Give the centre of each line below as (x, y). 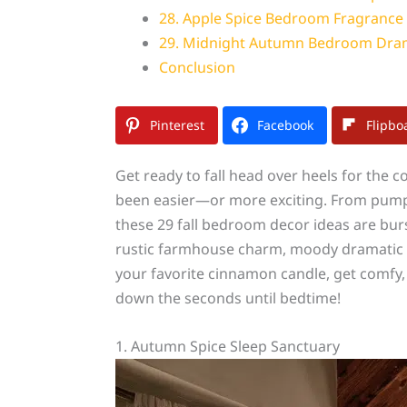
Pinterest (177, 125)
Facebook (285, 125)
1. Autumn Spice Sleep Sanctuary (227, 346)
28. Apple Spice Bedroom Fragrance (281, 19)
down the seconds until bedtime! (228, 298)
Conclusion (197, 68)
